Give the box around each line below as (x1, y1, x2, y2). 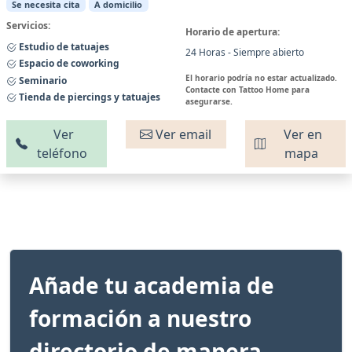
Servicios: (6, 18, 50, 32)
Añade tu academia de (29, 269, 274, 300)
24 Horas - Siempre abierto (185, 45, 304, 59)
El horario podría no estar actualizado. (185, 71, 337, 83)
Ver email (152, 125, 212, 143)
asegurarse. (185, 95, 233, 107)
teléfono (37, 144, 88, 162)
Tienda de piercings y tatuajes (16, 90, 160, 104)
